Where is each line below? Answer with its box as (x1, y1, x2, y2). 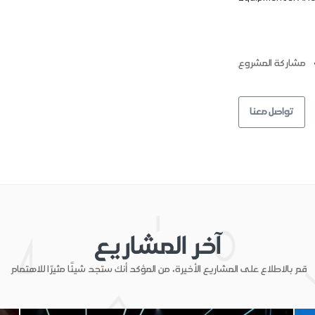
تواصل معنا (250, 105, 294, 117)
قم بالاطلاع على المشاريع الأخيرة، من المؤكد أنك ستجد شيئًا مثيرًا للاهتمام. (8, 263, 307, 274)
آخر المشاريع (94, 231, 221, 259)
